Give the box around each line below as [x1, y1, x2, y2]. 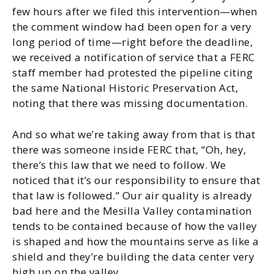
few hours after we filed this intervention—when [12, 4, 257, 18]
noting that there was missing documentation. [12, 96, 248, 110]
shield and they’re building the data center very [12, 250, 254, 264]
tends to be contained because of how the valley [12, 219, 257, 233]
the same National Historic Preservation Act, [12, 81, 238, 95]
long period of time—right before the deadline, [12, 35, 253, 49]
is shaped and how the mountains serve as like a [12, 234, 259, 248]
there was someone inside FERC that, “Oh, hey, [12, 143, 246, 157]
